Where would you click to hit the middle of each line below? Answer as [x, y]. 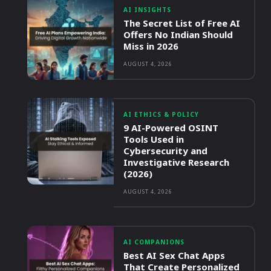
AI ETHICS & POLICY [162, 115]
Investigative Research [177, 162]
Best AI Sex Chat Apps [175, 256]
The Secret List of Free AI [182, 23]
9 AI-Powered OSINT [171, 128]
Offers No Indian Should [178, 35]
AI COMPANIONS [154, 242]
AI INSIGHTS [148, 10]
